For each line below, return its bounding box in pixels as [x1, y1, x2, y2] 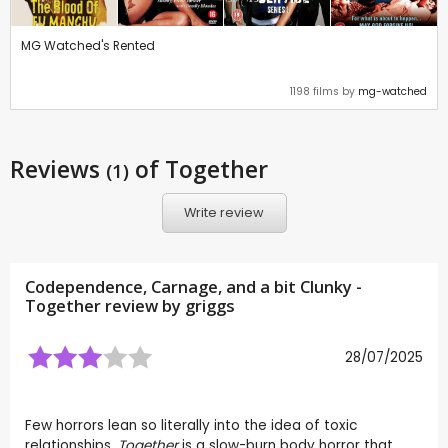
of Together [129, 152, 268, 185]
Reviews [10, 152, 106, 185]
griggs [185, 294, 235, 317]
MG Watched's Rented [21, 36, 155, 54]
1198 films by [290, 83, 358, 99]
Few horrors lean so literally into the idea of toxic [25, 415, 357, 435]
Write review [184, 204, 264, 222]
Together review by [25, 294, 185, 317]
